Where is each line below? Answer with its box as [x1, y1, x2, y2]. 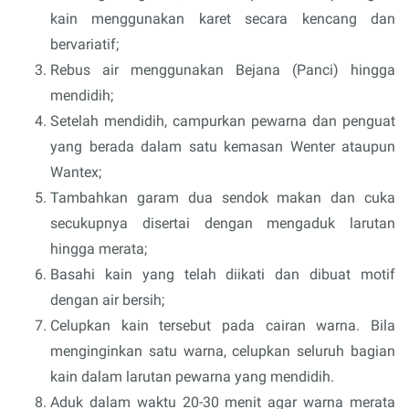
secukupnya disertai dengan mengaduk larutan [50, 215, 395, 233]
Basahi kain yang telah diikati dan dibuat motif [50, 266, 395, 284]
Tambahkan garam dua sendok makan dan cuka [50, 189, 395, 207]
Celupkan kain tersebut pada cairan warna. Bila [50, 317, 395, 335]
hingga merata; [50, 240, 147, 258]
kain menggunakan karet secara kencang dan [50, 10, 395, 28]
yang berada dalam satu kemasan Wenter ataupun [50, 138, 395, 156]
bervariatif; [50, 36, 119, 54]
